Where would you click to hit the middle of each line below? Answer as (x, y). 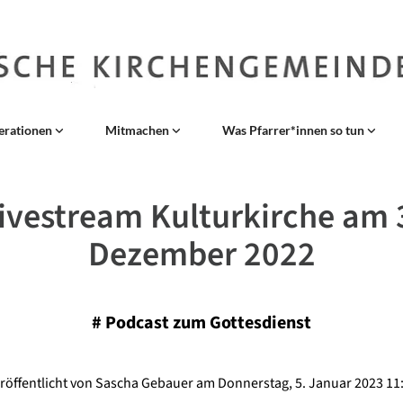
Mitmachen (139, 130)
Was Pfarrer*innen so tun (295, 130)
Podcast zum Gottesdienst (208, 322)
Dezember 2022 (201, 254)
